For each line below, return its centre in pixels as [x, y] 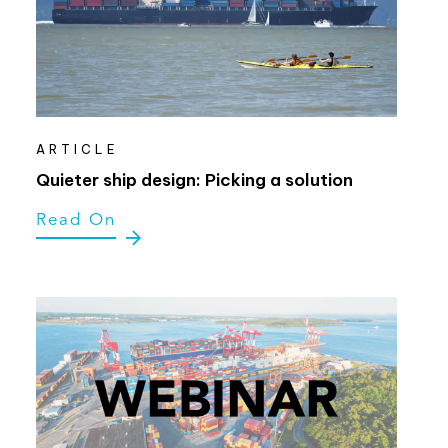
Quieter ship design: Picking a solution [194, 179]
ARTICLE [77, 150]
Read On [75, 220]
